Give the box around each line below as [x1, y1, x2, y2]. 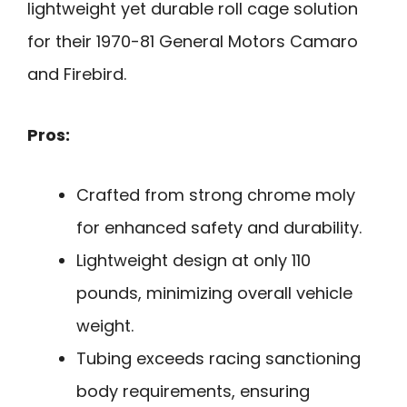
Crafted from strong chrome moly [76, 184, 355, 207]
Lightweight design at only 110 [76, 249, 311, 273]
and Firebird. [27, 63, 126, 86]
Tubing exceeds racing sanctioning [76, 347, 361, 371]
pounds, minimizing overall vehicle [76, 282, 352, 305]
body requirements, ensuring [76, 380, 310, 403]
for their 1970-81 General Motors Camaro [27, 30, 358, 54]
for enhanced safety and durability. [76, 216, 362, 240]
